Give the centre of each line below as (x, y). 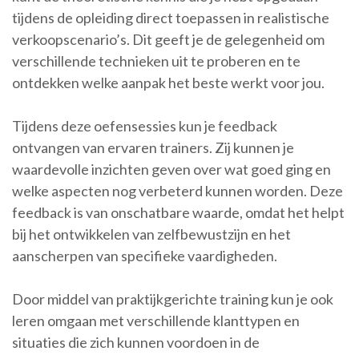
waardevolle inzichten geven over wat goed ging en (171, 169)
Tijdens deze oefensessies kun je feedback (145, 126)
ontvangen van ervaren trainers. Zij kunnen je (153, 148)
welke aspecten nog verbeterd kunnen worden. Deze (177, 191)
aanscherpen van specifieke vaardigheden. (145, 256)
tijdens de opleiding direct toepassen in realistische (171, 18)
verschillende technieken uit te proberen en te (156, 61)
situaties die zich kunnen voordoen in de (136, 343)
